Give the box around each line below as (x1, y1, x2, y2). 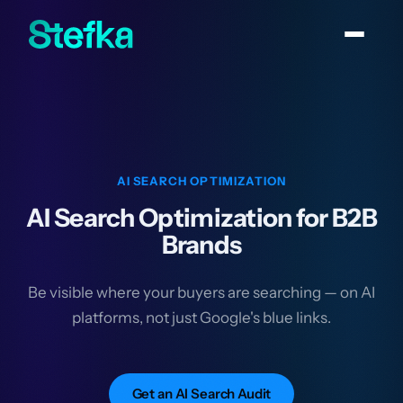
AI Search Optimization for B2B (26, 202, 377, 233)
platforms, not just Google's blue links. (72, 309, 331, 327)
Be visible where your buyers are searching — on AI (28, 283, 375, 301)
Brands (161, 229, 242, 260)
